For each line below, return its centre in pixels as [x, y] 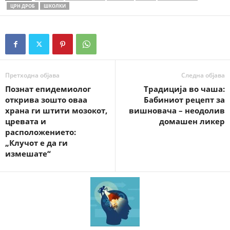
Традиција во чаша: [184, 89]
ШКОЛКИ [55, 6]
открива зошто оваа [46, 100]
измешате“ [28, 154]
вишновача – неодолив [177, 111]
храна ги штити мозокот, [56, 111]
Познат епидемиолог [48, 89]
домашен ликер [192, 121]
